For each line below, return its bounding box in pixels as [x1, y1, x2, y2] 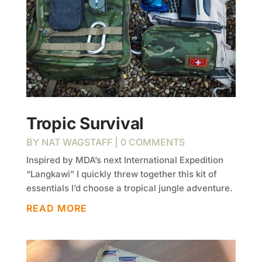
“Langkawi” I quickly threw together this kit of [26, 168, 217, 180]
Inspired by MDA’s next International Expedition [26, 154, 223, 166]
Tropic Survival [26, 113, 144, 134]
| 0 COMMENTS [112, 136, 185, 149]
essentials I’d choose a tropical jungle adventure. [26, 182, 233, 194]
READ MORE [26, 202, 87, 215]
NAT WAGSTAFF [41, 136, 112, 149]
